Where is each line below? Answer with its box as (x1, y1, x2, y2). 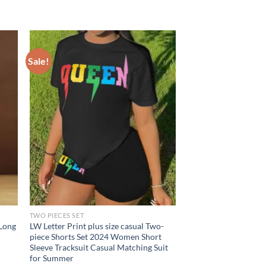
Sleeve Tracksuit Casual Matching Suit (29, 242, 168, 253)
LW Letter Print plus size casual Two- (29, 221, 164, 232)
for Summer (29, 253, 74, 264)
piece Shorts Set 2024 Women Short (29, 232, 161, 242)
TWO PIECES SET (29, 211, 84, 220)
